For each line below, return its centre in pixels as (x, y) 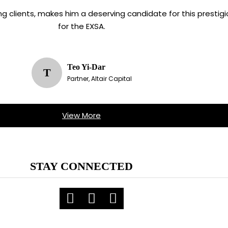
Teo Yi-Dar (86, 67)
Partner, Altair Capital (99, 79)
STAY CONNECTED (81, 166)
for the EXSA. (81, 26)
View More (81, 115)
